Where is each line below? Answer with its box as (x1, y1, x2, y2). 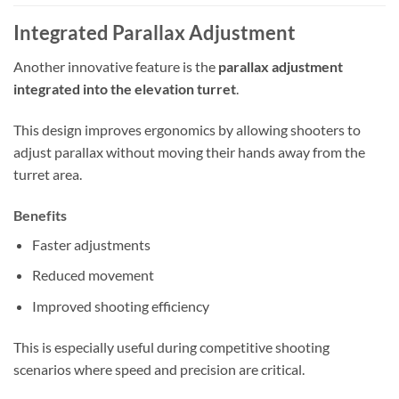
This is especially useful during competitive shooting (13, 338, 330, 355)
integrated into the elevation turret (13, 80, 236, 98)
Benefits (13, 206, 67, 224)
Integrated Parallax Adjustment (13, 20, 296, 45)
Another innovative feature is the (13, 58, 218, 76)
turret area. (13, 165, 82, 183)
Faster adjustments (31, 235, 151, 253)
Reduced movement (31, 266, 154, 284)
